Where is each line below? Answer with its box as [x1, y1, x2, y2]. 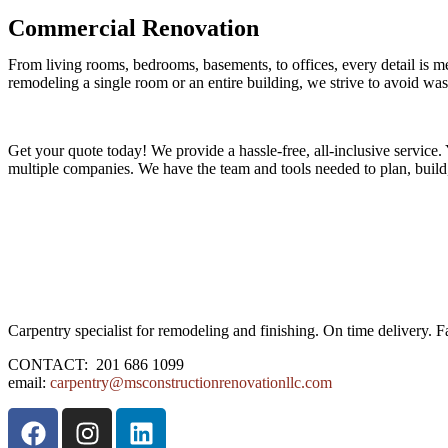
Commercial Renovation [8, 15, 259, 41]
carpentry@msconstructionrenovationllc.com [50, 374, 332, 391]
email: [8, 374, 50, 391]
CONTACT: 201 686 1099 [8, 356, 184, 373]
